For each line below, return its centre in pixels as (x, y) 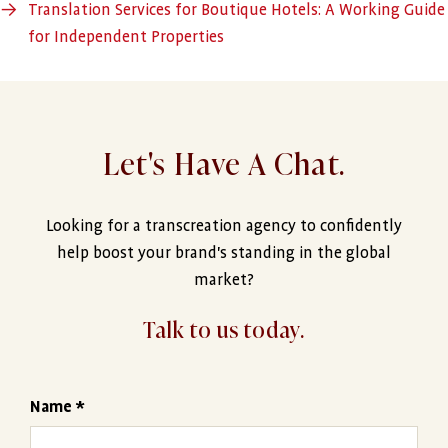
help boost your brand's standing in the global (224, 253)
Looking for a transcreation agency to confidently (224, 226)
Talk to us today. (224, 328)
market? (224, 280)
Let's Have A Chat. (224, 162)
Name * (57, 407)
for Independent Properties (126, 37)
